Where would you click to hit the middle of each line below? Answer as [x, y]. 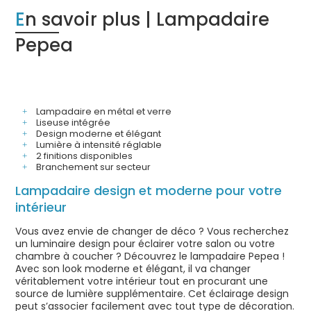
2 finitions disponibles [85, 155]
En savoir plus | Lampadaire [20, 20]
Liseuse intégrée [74, 122]
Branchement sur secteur [94, 167]
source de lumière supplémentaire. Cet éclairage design [152, 294]
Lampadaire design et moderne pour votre [149, 190]
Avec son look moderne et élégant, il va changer [133, 269]
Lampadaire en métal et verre [104, 111]
